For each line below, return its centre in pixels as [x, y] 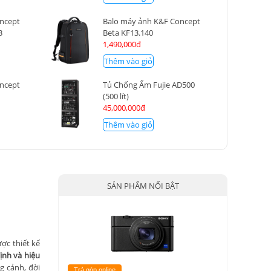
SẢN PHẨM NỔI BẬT [143, 186]
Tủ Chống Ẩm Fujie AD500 [149, 85]
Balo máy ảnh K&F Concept [151, 21]
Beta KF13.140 [128, 32]
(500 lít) [116, 96]
